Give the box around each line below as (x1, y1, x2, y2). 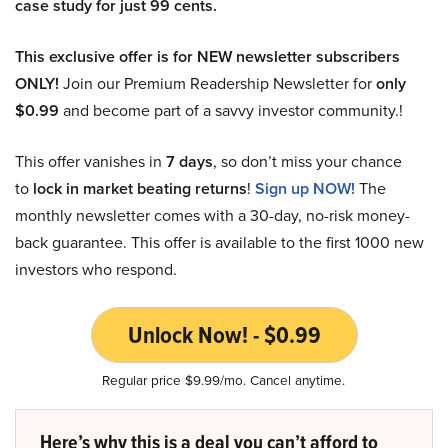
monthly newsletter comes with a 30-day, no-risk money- (15, 203, 410, 227)
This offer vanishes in (15, 149, 166, 173)
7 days (166, 149, 213, 173)
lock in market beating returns (33, 176, 247, 200)
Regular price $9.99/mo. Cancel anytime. (102, 369, 346, 390)
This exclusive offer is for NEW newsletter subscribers (15, 44, 400, 68)
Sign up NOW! (255, 176, 355, 200)
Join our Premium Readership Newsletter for (59, 71, 376, 95)
